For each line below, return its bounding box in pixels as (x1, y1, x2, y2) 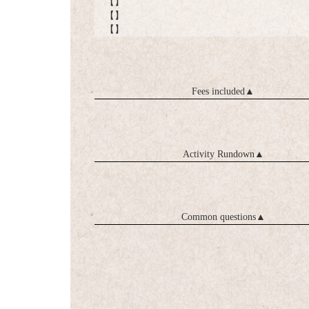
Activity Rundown (182, 149, 255, 160)
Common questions (181, 212, 256, 223)
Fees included (192, 86, 246, 97)
